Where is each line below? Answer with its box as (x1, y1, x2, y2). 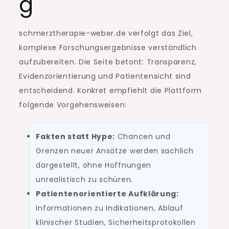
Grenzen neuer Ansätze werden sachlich (36, 146, 194, 156)
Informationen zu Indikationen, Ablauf (36, 203, 184, 214)
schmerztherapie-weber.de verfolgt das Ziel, (19, 28, 193, 39)
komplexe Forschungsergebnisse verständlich (19, 42, 197, 53)
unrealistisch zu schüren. (36, 174, 133, 185)
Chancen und (115, 131, 171, 142)
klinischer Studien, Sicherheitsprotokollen (36, 217, 196, 228)
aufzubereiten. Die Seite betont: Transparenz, (19, 57, 197, 67)
